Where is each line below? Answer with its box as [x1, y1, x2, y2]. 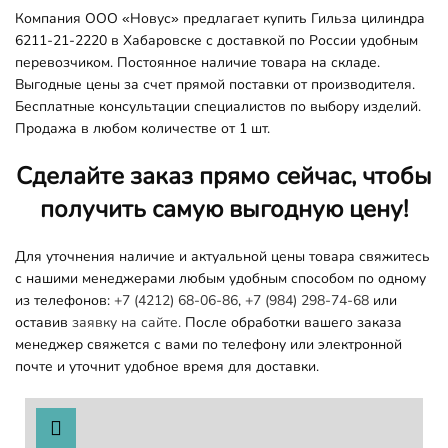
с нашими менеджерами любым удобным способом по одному [15, 268, 426, 288]
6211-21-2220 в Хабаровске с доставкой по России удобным [15, 30, 418, 50]
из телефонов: [15, 290, 114, 310]
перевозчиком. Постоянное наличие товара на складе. [15, 52, 380, 72]
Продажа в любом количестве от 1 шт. [15, 118, 270, 138]
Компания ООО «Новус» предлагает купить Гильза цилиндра [15, 8, 425, 28]
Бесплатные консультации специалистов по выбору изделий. [15, 96, 421, 116]
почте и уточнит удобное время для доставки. [15, 356, 319, 376]
